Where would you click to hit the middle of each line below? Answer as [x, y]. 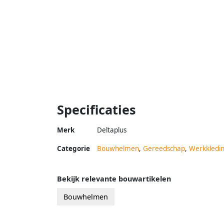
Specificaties [96, 109]
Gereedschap [164, 148]
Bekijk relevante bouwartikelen [114, 178]
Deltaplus [112, 130]
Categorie [73, 148]
